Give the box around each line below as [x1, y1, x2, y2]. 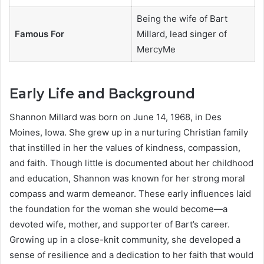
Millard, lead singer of [136, 28, 227, 40]
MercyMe [136, 44, 176, 55]
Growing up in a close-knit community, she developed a [9, 234, 240, 246]
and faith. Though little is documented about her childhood [9, 157, 253, 169]
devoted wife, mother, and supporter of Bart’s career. [9, 219, 230, 230]
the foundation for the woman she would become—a [9, 203, 227, 215]
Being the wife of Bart [136, 13, 227, 25]
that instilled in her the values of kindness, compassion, [9, 142, 240, 154]
